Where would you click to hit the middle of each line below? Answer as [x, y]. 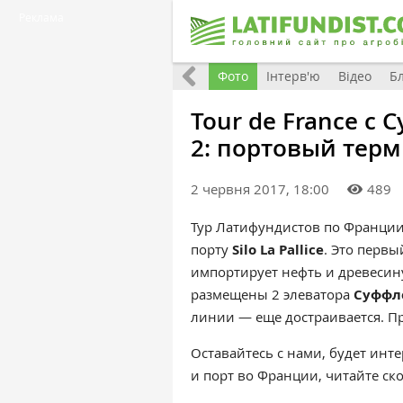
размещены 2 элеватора [272, 294]
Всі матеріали [157, 76]
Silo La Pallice [278, 250]
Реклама [41, 17]
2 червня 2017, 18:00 [260, 189]
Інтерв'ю [293, 76]
